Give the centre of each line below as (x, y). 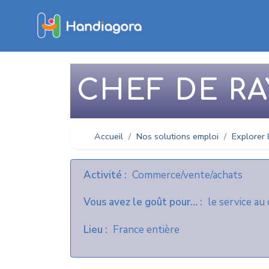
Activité (103, 175)
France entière (147, 229)
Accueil (109, 137)
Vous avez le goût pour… (141, 202)
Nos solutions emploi (177, 137)
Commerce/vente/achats (188, 175)
